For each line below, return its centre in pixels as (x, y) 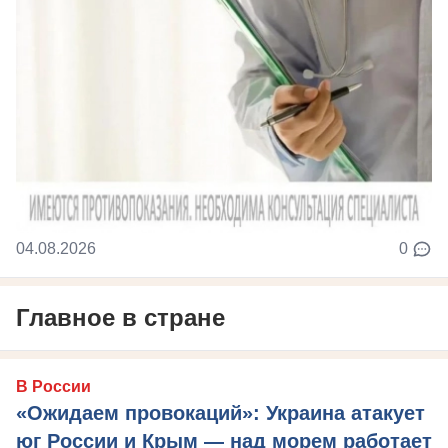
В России (53, 387)
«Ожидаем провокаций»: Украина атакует (220, 413)
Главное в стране (120, 318)
